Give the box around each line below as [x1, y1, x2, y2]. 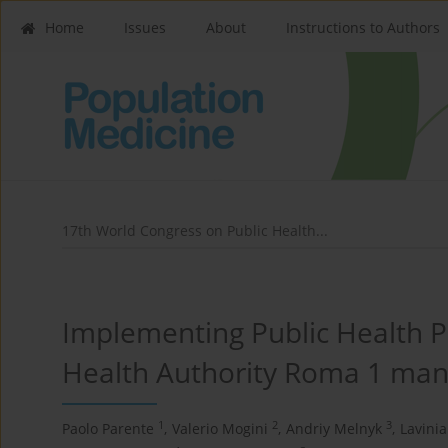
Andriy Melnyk [286, 419, 382, 439]
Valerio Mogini [172, 419, 268, 439]
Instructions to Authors [286, 18, 440, 37]
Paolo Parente [62, 419, 154, 439]
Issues [124, 18, 166, 37]
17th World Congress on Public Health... [62, 221, 328, 241]
